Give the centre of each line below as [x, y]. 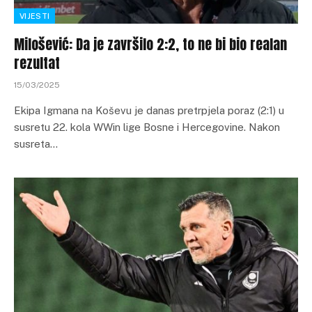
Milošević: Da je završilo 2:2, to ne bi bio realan [150, 44]
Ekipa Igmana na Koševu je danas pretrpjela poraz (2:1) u [149, 110]
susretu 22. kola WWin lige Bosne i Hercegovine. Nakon [147, 127]
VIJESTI [35, 16]
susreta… [36, 143]
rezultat [37, 63]
